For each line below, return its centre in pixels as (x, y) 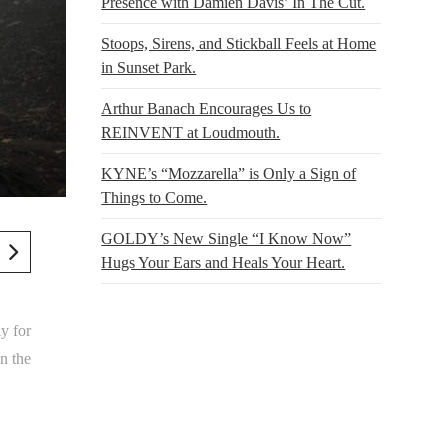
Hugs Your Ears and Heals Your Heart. (223, 262)
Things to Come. (154, 197)
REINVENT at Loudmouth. (191, 132)
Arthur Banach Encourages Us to (206, 108)
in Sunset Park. (149, 67)
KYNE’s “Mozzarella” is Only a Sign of (229, 173)
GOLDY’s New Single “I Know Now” (226, 238)
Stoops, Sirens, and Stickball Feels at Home (239, 43)
